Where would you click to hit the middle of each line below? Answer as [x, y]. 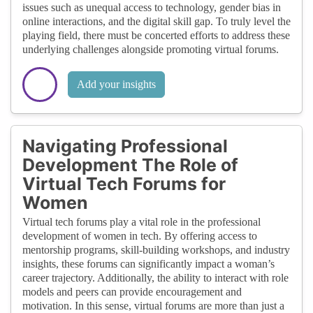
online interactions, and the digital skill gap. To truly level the [156, 21]
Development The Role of [130, 165]
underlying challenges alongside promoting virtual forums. [151, 49]
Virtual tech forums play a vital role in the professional [141, 221]
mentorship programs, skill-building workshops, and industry [156, 249]
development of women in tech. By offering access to [140, 235]
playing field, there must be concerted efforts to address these [156, 35]
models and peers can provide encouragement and [132, 291]
